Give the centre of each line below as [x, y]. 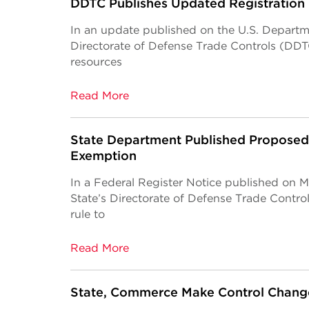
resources [96, 62]
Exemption [103, 156]
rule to [88, 214]
